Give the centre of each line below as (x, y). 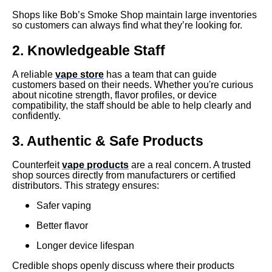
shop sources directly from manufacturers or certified (124, 175)
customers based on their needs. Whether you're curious (133, 85)
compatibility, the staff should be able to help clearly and (132, 106)
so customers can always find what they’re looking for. (127, 25)
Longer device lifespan (85, 245)
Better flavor (62, 225)
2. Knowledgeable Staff (89, 51)
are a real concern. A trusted (190, 165)
